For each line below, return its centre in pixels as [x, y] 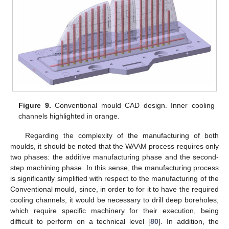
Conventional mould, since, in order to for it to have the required [114, 189]
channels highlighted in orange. [69, 116]
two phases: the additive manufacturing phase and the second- [114, 157]
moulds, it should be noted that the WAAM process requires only [114, 146]
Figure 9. [35, 106]
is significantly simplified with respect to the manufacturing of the [114, 179]
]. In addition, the [189, 222]
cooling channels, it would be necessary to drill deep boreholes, [114, 200]
